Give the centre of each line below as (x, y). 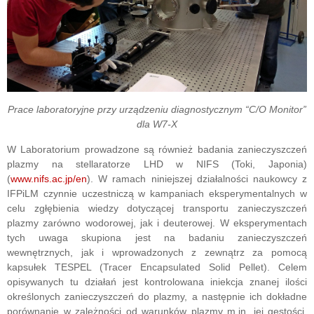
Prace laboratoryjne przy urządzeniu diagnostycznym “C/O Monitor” (157, 110)
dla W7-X (157, 124)
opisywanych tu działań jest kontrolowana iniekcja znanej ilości (157, 282)
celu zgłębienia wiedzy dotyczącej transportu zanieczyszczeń (157, 209)
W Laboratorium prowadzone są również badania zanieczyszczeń (157, 150)
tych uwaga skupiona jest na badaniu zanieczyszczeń (157, 238)
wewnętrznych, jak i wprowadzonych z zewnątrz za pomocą (157, 253)
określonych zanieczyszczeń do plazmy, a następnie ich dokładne (157, 297)
